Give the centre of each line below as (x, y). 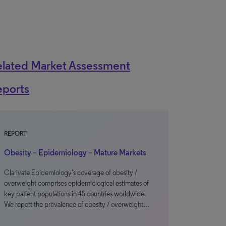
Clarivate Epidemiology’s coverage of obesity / (71, 173)
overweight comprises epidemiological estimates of (76, 183)
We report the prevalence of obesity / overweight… (77, 205)
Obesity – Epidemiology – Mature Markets (75, 153)
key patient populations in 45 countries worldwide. (75, 194)
